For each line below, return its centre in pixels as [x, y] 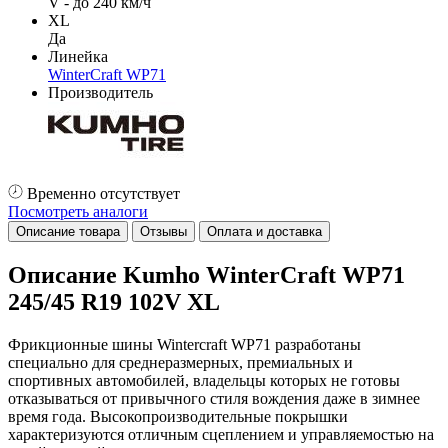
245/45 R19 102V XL [114, 301]
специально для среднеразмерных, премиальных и [180, 362]
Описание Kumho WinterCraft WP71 [206, 274]
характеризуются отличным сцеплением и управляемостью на [221, 434]
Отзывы [163, 231]
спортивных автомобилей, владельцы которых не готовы [204, 380]
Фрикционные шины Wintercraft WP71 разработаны [184, 344]
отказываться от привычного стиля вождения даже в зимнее [214, 398]
